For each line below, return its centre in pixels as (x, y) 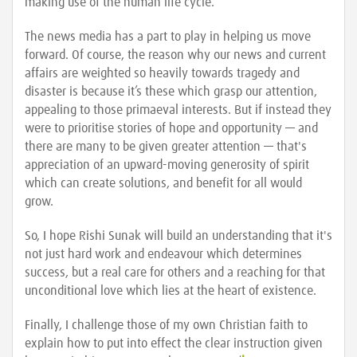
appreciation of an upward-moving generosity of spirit (167, 165)
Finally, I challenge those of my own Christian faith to (166, 325)
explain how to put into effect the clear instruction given (174, 343)
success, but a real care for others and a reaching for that (175, 273)
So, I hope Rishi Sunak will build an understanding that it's (178, 236)
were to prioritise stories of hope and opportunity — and (171, 128)
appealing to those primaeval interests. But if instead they (178, 110)
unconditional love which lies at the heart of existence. (171, 291)
